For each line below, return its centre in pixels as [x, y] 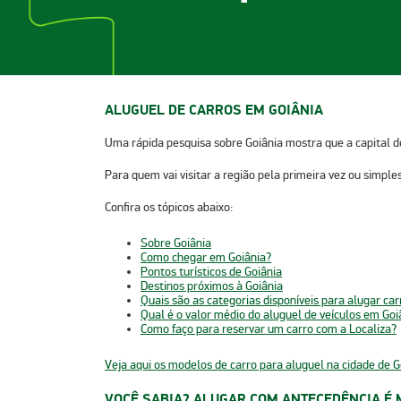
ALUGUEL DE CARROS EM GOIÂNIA [214, 110]
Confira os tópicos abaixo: [169, 208]
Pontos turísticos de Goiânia [211, 272]
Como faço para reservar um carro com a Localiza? [269, 329]
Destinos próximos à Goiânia [212, 286]
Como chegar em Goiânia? [206, 258]
